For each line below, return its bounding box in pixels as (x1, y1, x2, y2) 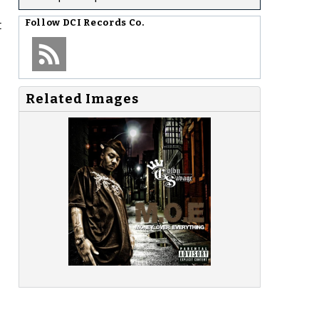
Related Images (26, 90, 139, 107)
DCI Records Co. (62, 16, 145, 28)
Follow (25, 16, 63, 28)
